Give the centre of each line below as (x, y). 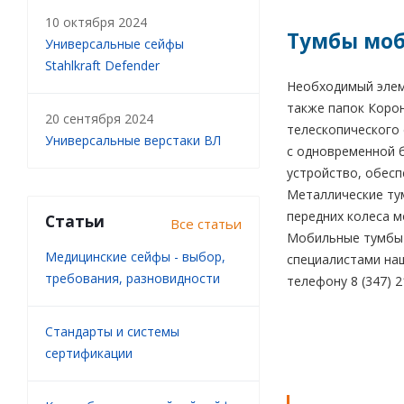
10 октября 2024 (96, 22)
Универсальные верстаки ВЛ (133, 140)
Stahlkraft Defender (102, 65)
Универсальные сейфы (115, 44)
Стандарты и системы (112, 331)
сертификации (89, 353)
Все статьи (206, 224)
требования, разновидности (133, 278)
